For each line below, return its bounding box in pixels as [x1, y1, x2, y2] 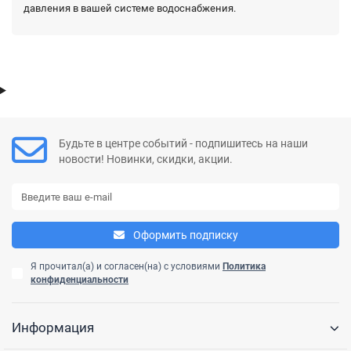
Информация [12, 320, 94, 336]
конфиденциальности [31, 274, 128, 286]
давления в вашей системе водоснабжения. [24, 2, 236, 15]
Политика [223, 261, 266, 273]
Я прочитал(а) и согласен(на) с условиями [31, 261, 223, 273]
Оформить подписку [132, 229, 238, 242]
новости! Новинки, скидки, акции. [59, 152, 233, 165]
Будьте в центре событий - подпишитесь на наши [59, 136, 308, 150]
